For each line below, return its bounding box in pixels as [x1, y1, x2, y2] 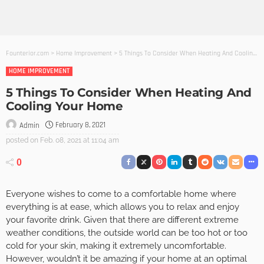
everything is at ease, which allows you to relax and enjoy [6, 202, 239, 213]
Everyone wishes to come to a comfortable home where [6, 189, 236, 200]
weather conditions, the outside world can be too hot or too [6, 227, 247, 239]
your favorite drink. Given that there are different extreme [6, 214, 239, 226]
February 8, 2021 [55, 120, 105, 130]
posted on [6, 136, 38, 144]
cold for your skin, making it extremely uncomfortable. [6, 240, 226, 252]
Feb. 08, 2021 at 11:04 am [40, 136, 119, 144]
